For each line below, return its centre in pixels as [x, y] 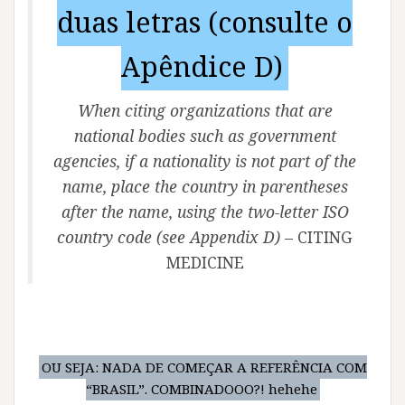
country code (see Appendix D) [169, 237]
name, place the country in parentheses [205, 187]
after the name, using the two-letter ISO [205, 212]
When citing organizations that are [205, 111]
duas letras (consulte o [205, 22]
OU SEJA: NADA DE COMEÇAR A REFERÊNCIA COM [204, 367]
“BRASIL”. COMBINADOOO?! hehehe [201, 389]
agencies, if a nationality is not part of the [205, 161]
